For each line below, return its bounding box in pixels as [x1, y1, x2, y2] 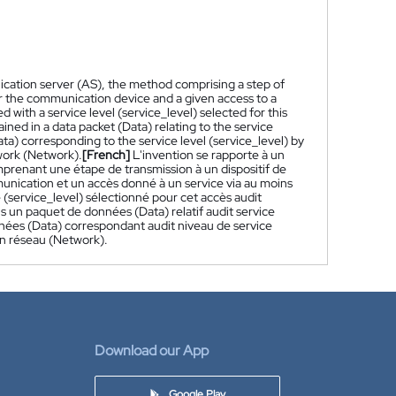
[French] [82, 147, 130, 163]
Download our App [95, 341, 209, 360]
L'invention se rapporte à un [133, 147, 285, 163]
